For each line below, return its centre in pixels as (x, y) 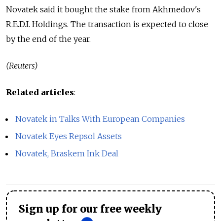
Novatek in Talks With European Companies (100, 119)
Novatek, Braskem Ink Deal (67, 153)
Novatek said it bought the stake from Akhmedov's (103, 9)
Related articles (40, 92)
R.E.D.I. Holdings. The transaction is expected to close (107, 24)
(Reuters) (22, 66)
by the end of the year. (48, 39)
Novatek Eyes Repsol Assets (69, 136)
